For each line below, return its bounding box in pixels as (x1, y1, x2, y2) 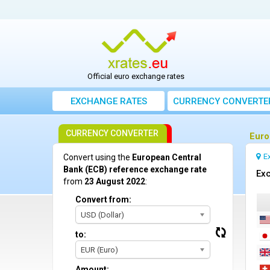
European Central (132, 152, 201, 163)
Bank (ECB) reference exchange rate (63, 165, 207, 175)
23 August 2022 (84, 177, 145, 187)
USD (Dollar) (81, 210, 124, 220)
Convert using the (63, 152, 132, 163)
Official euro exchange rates (87, 72, 185, 81)
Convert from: (75, 195, 131, 205)
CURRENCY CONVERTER (66, 128, 159, 139)
